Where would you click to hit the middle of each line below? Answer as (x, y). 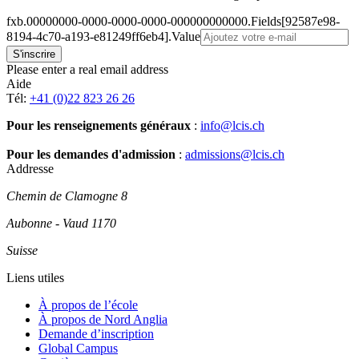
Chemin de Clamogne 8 (67, 196)
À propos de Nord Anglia (103, 320)
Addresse (30, 169)
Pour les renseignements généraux (99, 126)
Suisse (22, 251)
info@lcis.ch (232, 126)
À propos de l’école (88, 305)
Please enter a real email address (87, 70)
